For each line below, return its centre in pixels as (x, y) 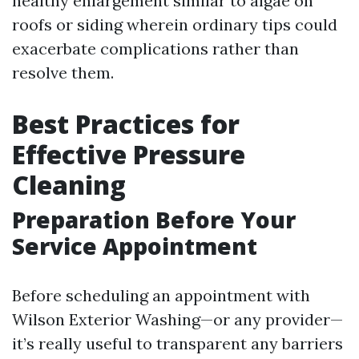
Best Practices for (126, 124)
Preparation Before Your (154, 220)
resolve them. (63, 73)
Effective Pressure (129, 154)
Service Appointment (135, 246)
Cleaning (69, 185)
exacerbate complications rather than (155, 48)
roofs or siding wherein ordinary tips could (175, 24)
